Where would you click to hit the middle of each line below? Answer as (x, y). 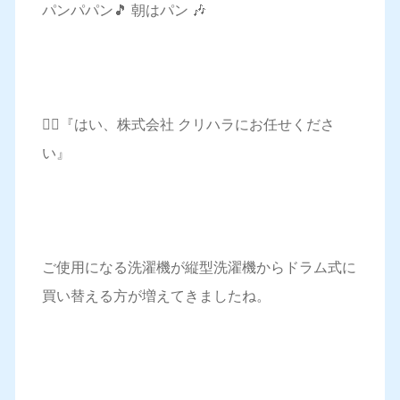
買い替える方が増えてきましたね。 (156, 296)
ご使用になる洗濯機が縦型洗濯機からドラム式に (199, 267)
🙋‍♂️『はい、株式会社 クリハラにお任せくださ (188, 125)
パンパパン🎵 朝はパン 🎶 (124, 10)
